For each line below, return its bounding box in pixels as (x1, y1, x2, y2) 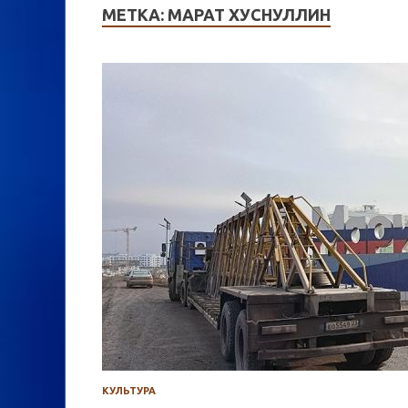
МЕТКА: (102, 5, 168, 24)
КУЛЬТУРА (102, 385, 156, 397)
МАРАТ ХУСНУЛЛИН (168, 5, 331, 24)
